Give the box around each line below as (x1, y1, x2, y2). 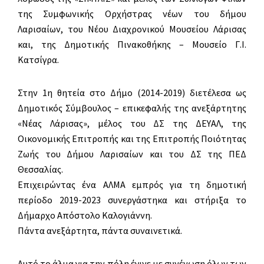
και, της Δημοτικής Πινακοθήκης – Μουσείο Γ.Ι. (18, 38, 246, 50)
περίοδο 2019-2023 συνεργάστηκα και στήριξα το (18, 194, 246, 206)
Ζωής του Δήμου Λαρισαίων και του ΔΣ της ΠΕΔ (18, 148, 246, 160)
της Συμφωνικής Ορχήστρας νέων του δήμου (18, 8, 246, 19)
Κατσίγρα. (18, 54, 59, 65)
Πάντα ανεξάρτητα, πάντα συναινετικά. (18, 225, 182, 236)
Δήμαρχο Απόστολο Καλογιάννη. (18, 209, 152, 221)
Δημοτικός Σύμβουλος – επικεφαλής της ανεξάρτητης (18, 102, 246, 114)
